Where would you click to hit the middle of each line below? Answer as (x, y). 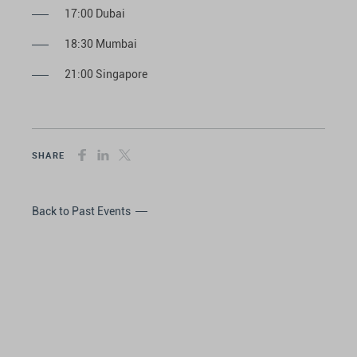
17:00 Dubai (95, 14)
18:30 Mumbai (101, 44)
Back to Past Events (81, 211)
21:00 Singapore (106, 74)
